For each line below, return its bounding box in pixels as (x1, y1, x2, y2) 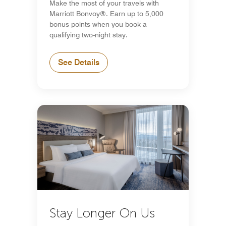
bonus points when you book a (49, 20, 147, 28)
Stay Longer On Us (49, 205, 155, 221)
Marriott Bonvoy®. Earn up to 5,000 (49, 9, 163, 18)
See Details (58, 57, 99, 67)
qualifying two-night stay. (49, 30, 128, 39)
